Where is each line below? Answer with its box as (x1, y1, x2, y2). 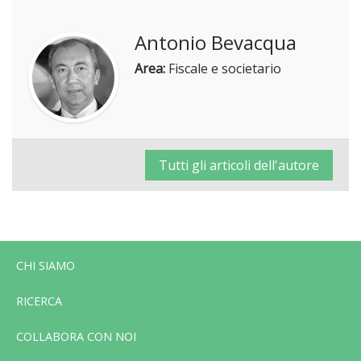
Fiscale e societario (165, 59, 281, 77)
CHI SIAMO (16, 257, 75, 273)
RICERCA (16, 293, 62, 309)
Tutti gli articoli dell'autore (159, 156, 319, 174)
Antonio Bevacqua (135, 28, 297, 56)
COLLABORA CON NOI (16, 328, 136, 344)
